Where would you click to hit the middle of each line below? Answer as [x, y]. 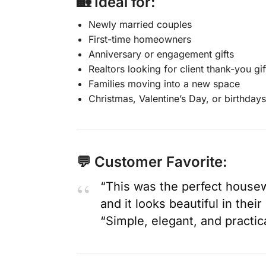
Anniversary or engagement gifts [161, 54]
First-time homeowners [140, 39]
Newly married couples [140, 24]
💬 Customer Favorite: [152, 161]
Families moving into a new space [164, 83]
